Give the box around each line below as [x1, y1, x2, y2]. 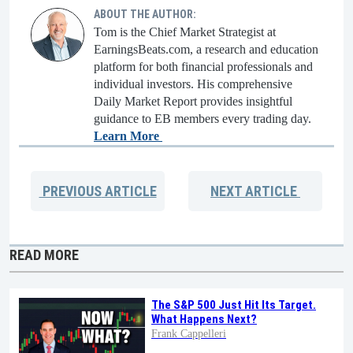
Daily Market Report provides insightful [94, 95, 292, 109]
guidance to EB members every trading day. [94, 112, 311, 126]
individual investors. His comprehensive [94, 77, 292, 91]
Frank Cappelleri [151, 328, 226, 340]
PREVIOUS [39, 183, 102, 200]
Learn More [94, 129, 162, 143]
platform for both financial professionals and [94, 60, 313, 74]
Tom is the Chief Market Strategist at [94, 25, 276, 39]
